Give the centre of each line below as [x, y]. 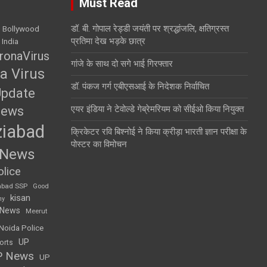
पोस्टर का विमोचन [99, 144]
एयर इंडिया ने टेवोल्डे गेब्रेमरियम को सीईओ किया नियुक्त [157, 109]
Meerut [36, 211]
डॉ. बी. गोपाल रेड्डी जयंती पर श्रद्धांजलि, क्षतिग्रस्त [150, 28]
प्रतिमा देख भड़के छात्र [108, 41]
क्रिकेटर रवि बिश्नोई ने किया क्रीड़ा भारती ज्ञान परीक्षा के [159, 131]
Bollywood [21, 28]
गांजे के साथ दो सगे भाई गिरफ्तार [122, 63]
